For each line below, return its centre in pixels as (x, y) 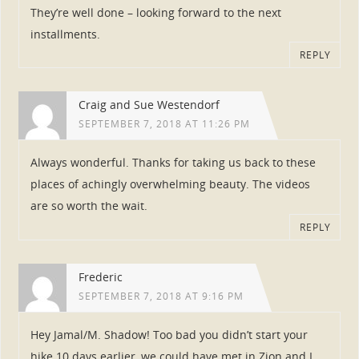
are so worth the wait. (89, 206)
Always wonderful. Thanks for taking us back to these (173, 163)
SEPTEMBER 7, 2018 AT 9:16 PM (161, 296)
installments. (65, 34)
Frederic (100, 277)
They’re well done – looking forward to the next (155, 12)
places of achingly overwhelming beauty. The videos (170, 184)
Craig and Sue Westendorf (149, 105)
